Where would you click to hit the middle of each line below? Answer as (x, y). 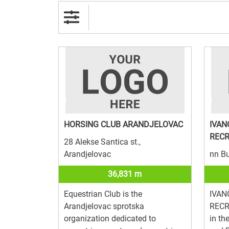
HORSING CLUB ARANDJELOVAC (123, 124)
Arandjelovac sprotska (104, 206)
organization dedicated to (110, 218)
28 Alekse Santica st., (102, 142)
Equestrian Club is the (103, 194)
